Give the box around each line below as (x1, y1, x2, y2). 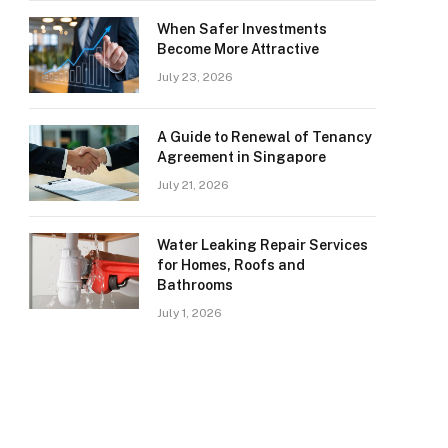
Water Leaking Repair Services (157, 237, 368, 253)
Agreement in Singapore (157, 149, 326, 165)
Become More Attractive (157, 41, 319, 57)
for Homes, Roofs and (157, 257, 305, 273)
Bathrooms (157, 277, 233, 293)
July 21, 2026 (157, 178, 229, 192)
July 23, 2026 (157, 70, 233, 84)
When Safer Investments (157, 21, 327, 37)
